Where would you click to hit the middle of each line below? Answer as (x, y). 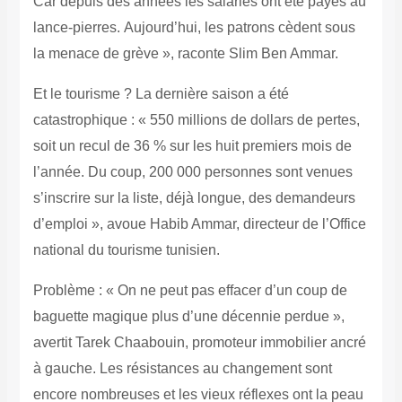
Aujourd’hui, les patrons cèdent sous (239, 28)
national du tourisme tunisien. (126, 250)
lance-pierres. (78, 28)
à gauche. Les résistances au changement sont (182, 369)
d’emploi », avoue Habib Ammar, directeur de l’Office (199, 224)
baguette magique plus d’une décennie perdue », (188, 317)
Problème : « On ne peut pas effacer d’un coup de (190, 291)
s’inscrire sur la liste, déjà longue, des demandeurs (194, 198)
